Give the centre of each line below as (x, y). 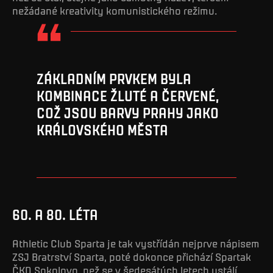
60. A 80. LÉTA (55, 214)
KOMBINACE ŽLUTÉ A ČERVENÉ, (128, 96)
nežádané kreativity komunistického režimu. (115, 10)
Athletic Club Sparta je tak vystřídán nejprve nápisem (136, 243)
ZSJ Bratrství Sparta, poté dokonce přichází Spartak (132, 257)
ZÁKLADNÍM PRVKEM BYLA (114, 79)
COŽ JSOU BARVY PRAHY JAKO (128, 113)
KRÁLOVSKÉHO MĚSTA (102, 130)
